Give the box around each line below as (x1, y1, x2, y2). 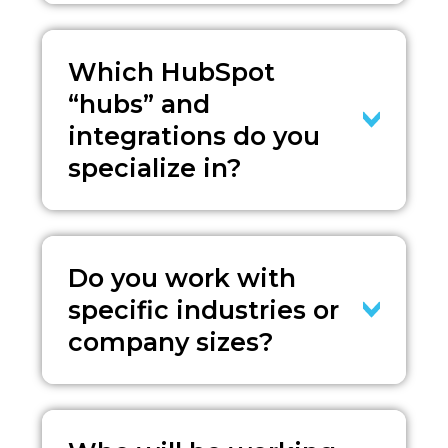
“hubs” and (68, 88, 211, 119)
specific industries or (68, 294, 340, 325)
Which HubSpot (68, 56, 276, 87)
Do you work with (68, 262, 297, 293)
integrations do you (68, 120, 321, 151)
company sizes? (68, 326, 275, 357)
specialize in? (68, 152, 243, 183)
